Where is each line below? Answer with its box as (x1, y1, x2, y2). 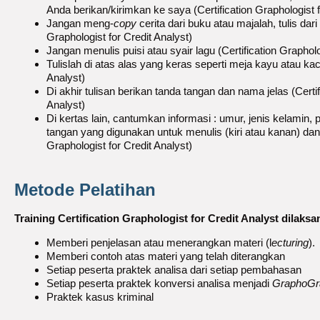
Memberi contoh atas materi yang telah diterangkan (46, 249, 285, 262)
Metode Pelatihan (14, 179, 156, 199)
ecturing (271, 236, 309, 249)
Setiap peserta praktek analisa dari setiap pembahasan (46, 263, 301, 276)
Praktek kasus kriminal (46, 290, 154, 303)
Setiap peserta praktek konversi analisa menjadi (46, 276, 272, 289)
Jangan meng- (46, 17, 114, 29)
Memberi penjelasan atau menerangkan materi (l (46, 236, 271, 249)
